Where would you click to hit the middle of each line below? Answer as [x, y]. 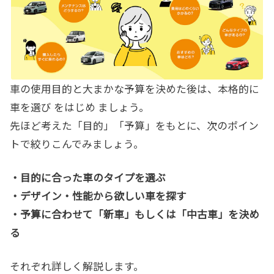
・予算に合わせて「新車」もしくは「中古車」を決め [135, 214]
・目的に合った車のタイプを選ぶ [88, 177]
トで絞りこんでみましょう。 [77, 143]
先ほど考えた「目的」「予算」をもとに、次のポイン [134, 125]
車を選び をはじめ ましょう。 [80, 107]
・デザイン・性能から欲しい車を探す [98, 195]
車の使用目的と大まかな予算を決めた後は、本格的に [135, 88]
